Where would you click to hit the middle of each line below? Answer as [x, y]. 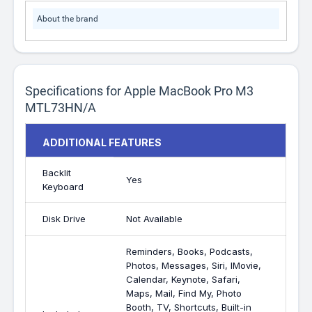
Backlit [57, 173]
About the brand [68, 19]
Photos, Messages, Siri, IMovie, [194, 265]
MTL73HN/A [61, 108]
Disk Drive [64, 219]
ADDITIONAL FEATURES [102, 142]
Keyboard [63, 187]
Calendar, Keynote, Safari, [184, 279]
